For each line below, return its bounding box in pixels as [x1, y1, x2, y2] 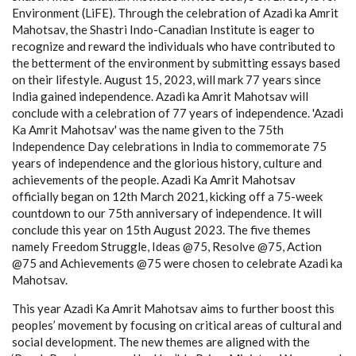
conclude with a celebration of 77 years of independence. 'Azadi [12, 105, 343, 120]
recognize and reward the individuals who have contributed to [12, 38, 335, 53]
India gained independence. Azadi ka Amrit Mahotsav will [12, 88, 308, 103]
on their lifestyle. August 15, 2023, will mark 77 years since [12, 72, 321, 87]
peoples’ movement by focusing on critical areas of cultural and [12, 317, 342, 332]
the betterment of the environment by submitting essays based [12, 55, 340, 70]
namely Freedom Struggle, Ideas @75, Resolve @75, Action [12, 238, 322, 253]
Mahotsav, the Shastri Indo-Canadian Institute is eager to [12, 21, 315, 37]
